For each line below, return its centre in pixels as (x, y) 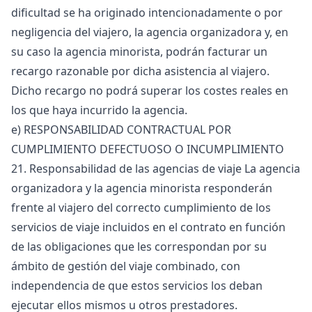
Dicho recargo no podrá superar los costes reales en (150, 91)
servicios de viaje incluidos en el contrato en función (148, 227)
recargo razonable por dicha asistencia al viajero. (140, 71)
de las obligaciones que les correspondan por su (139, 247)
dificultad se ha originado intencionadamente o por (147, 13)
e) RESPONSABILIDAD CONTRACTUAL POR (121, 130)
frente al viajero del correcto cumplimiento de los (141, 208)
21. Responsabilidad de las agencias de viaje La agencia (156, 169)
